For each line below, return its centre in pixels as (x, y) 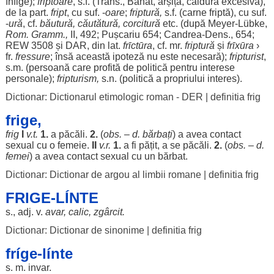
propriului (184, 79)
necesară (201, 57)
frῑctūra (137, 46)
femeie (72, 145)
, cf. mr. (168, 46)
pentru (183, 68)
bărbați (157, 134)
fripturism (76, 79)
